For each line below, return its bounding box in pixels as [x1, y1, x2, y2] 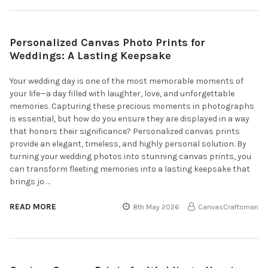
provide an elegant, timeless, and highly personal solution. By [10, 138, 246, 149]
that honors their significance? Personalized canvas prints [10, 126, 240, 136]
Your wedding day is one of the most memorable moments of [10, 75, 243, 86]
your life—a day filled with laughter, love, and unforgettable [10, 88, 234, 99]
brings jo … [10, 176, 50, 187]
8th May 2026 [133, 202, 180, 211]
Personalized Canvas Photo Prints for [10, 35, 205, 49]
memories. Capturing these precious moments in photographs [10, 100, 254, 111]
